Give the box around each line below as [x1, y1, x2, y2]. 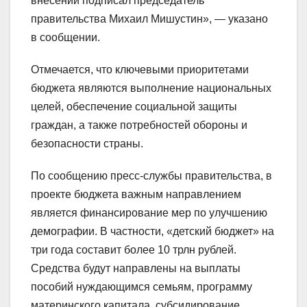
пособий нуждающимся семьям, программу [31, 281, 252, 293]
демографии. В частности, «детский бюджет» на [31, 225, 274, 238]
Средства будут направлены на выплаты [31, 262, 241, 275]
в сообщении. [31, 32, 100, 44]
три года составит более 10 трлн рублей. [31, 244, 236, 256]
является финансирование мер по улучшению [31, 207, 267, 219]
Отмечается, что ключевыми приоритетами [31, 64, 249, 76]
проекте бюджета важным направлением [31, 188, 241, 201]
